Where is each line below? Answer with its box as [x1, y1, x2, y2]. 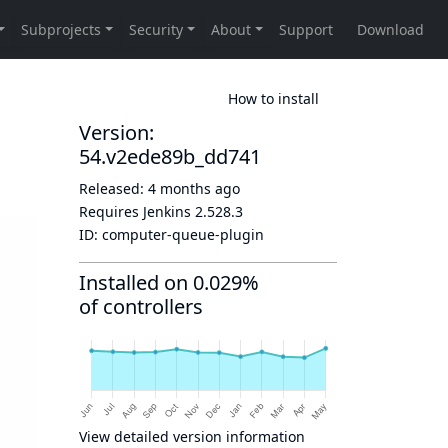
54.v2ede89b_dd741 [79, 143, 261, 170]
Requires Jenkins [79, 202, 195, 221]
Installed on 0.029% [79, 269, 259, 296]
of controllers [79, 293, 203, 320]
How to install [228, 88, 319, 108]
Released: [79, 179, 148, 198]
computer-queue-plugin [102, 225, 264, 244]
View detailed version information [79, 427, 305, 446]
